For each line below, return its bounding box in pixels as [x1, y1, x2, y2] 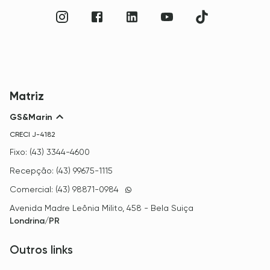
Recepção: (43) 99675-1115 [10, 166, 113, 176]
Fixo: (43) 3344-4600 [10, 147, 90, 157]
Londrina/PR [10, 216, 60, 227]
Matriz [10, 89, 44, 104]
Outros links [10, 243, 73, 257]
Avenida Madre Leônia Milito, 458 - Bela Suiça [10, 203, 193, 213]
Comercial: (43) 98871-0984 [10, 184, 119, 195]
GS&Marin [10, 111, 52, 122]
